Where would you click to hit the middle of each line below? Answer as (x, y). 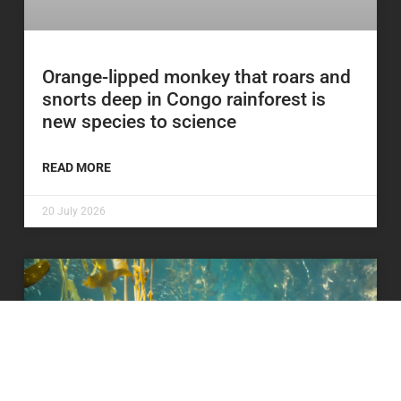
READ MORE (77, 167)
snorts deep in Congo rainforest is (184, 99)
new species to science (139, 121)
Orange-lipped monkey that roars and (196, 77)
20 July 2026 (74, 211)
